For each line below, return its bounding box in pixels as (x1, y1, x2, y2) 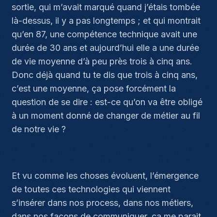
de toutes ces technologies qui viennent (12, 184, 170, 194)
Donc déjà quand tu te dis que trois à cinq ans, (12, 70, 198, 80)
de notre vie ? (12, 124, 66, 134)
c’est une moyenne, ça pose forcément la (12, 83, 176, 93)
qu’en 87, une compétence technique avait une (12, 29, 197, 39)
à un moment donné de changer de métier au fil (12, 110, 200, 121)
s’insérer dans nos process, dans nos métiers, (12, 198, 193, 208)
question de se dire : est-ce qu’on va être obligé (12, 97, 202, 107)
